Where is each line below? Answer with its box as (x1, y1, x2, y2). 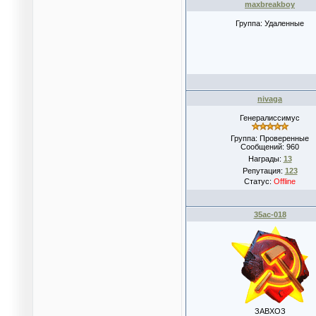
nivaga (257, 95, 282, 103)
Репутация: (242, 166, 285, 175)
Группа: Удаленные (236, 19, 304, 28)
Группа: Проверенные (231, 134, 309, 142)
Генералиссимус (240, 114, 300, 122)
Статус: (244, 177, 274, 186)
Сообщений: (241, 142, 286, 151)
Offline (274, 177, 296, 186)
